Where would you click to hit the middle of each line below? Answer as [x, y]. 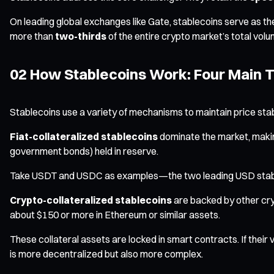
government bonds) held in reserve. [84, 151]
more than [32, 36]
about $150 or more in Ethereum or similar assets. [115, 214]
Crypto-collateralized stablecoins [91, 200]
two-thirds [81, 36]
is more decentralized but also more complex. [106, 254]
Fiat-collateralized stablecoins [84, 136]
